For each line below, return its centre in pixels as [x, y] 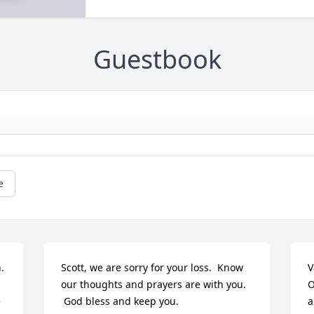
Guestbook [157, 60]
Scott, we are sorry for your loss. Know [152, 268]
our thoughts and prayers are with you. [154, 285]
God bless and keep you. [122, 301]
